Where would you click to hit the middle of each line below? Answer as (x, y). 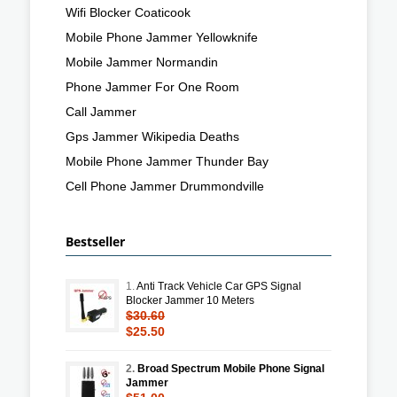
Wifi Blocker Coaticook (128, 12)
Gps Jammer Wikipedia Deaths (152, 136)
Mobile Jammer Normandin (142, 62)
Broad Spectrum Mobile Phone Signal (231, 368)
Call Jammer (101, 111)
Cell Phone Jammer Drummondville (165, 186)
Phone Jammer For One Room (152, 86)
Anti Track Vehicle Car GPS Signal (219, 286)
